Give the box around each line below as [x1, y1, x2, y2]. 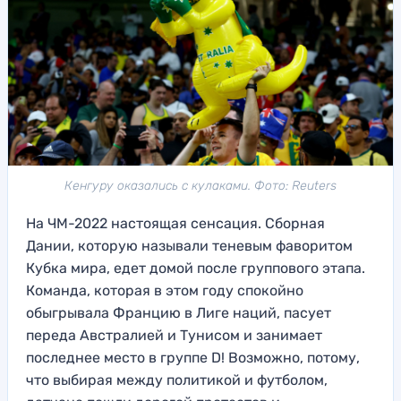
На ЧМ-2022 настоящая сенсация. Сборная [26, 215, 325, 233]
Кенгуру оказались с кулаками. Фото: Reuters [64, 178, 337, 194]
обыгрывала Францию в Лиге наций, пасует [26, 304, 331, 322]
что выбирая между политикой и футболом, [26, 371, 328, 389]
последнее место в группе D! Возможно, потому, [26, 349, 360, 367]
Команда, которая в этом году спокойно [26, 282, 303, 300]
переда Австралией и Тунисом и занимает [26, 327, 322, 345]
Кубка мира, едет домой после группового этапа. [26, 260, 365, 277]
